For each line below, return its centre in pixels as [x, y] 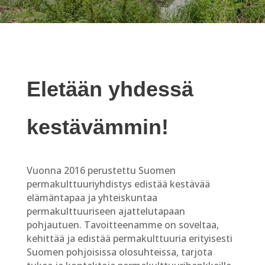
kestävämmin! [97, 127]
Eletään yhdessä [110, 89]
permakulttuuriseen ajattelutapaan [106, 211]
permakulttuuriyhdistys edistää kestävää [118, 184]
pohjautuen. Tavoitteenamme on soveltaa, [122, 225]
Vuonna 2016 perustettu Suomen [101, 170]
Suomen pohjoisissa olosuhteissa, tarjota [119, 252]
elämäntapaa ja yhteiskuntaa [92, 198]
